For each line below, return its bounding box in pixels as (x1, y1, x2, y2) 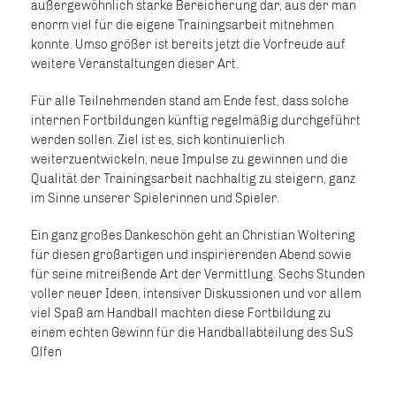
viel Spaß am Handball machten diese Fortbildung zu (31, 306, 331, 321)
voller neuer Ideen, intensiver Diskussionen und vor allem (31, 286, 362, 301)
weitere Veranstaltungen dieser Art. (31, 57, 239, 72)
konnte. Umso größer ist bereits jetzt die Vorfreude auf (31, 37, 346, 52)
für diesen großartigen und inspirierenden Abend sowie (31, 247, 352, 263)
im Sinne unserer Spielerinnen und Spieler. (31, 191, 279, 206)
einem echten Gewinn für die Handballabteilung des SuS (31, 325, 354, 340)
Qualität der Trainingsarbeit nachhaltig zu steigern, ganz (31, 171, 355, 187)
